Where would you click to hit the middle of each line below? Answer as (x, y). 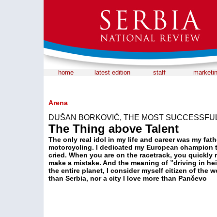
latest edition (112, 72)
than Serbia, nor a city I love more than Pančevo (128, 178)
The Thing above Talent (114, 129)
